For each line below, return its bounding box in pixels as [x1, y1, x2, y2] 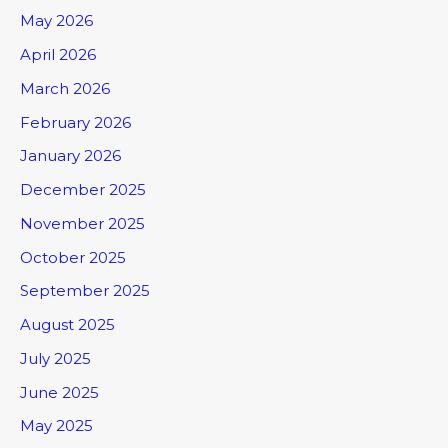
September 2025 [20, 281, 150, 301]
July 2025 [20, 348, 91, 368]
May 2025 [20, 416, 93, 436]
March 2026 [20, 78, 110, 98]
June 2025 [20, 382, 99, 402]
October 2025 [20, 247, 126, 267]
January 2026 [20, 146, 121, 166]
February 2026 [20, 112, 131, 132]
